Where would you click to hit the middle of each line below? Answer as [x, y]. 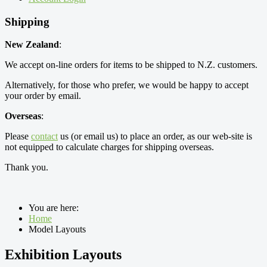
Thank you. [27, 167]
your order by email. [43, 96]
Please [18, 136]
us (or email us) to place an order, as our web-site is [155, 136]
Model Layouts [57, 229]
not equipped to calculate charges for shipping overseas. [109, 147]
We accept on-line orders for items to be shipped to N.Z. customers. [131, 65]
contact [44, 136]
